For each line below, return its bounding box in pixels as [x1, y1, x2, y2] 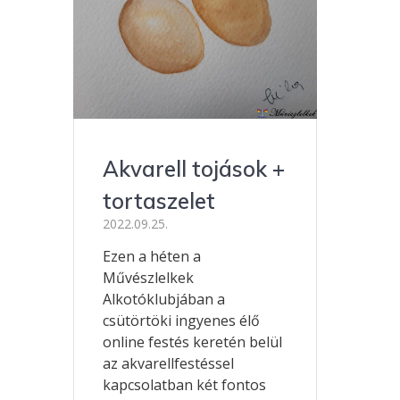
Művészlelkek [103, 268, 195, 288]
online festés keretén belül [103, 332, 283, 353]
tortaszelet [103, 187, 216, 215]
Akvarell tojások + [103, 155, 286, 183]
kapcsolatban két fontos [103, 375, 267, 396]
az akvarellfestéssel [103, 354, 235, 374]
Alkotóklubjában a [103, 289, 226, 310]
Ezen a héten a [103, 246, 202, 267]
